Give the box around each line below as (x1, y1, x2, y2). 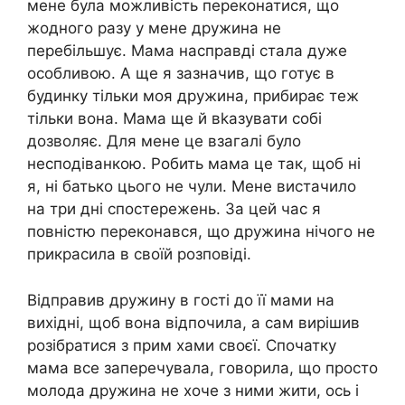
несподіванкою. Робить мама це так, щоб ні (27, 155, 361, 174)
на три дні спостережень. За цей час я (27, 200, 321, 219)
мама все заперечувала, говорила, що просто (27, 358, 378, 377)
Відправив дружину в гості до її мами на (27, 290, 334, 309)
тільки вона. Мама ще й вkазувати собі (27, 109, 322, 128)
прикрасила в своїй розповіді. (27, 245, 251, 264)
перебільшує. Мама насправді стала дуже (27, 42, 347, 61)
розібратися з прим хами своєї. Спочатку (27, 335, 336, 354)
